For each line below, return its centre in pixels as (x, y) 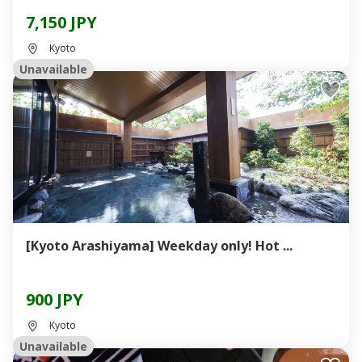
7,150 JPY (61, 22)
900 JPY (55, 299)
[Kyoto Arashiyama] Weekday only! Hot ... (159, 246)
